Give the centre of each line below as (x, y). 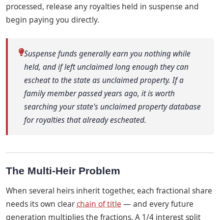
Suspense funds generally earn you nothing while (108, 53)
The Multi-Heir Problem (63, 171)
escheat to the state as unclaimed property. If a (104, 80)
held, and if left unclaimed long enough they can (107, 67)
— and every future (157, 204)
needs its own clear (41, 204)
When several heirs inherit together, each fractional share (109, 190)
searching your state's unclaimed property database (113, 106)
